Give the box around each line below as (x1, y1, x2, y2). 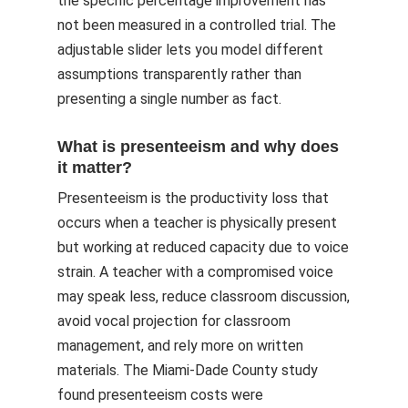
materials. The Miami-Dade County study (57, 362, 318, 379)
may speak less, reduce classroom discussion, (57, 288, 350, 305)
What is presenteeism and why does (57, 138, 339, 156)
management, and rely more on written (57, 337, 303, 354)
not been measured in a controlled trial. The (57, 16, 336, 34)
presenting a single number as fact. (57, 90, 281, 107)
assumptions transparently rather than (57, 66, 301, 83)
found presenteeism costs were (57, 386, 263, 403)
